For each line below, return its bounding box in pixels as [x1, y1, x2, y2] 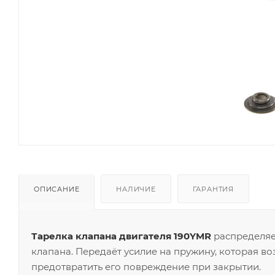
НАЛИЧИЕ [116, 184, 156, 193]
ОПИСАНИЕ [34, 184, 80, 193]
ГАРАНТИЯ [192, 184, 234, 193]
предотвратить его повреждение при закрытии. [31, 260, 261, 273]
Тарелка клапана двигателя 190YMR [31, 230, 211, 242]
